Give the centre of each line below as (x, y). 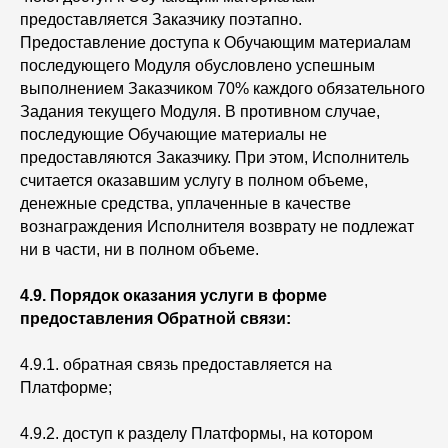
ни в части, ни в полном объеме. (139, 249)
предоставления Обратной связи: (155, 318)
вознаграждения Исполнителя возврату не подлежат (217, 226)
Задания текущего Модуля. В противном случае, (200, 111)
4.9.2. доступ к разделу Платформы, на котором (196, 433)
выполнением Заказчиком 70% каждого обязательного (222, 88)
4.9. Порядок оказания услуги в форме (173, 295)
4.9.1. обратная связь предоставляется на (176, 364)
